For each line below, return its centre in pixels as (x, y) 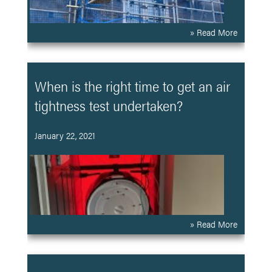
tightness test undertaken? (108, 105)
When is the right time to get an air (132, 86)
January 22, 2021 (65, 135)
